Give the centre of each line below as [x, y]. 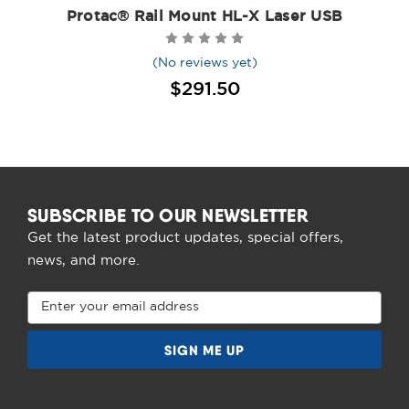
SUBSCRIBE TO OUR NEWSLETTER [168, 215]
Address [53, 319]
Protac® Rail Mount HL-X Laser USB [204, 15]
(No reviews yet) [204, 63]
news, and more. [84, 260]
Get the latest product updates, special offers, [185, 237]
